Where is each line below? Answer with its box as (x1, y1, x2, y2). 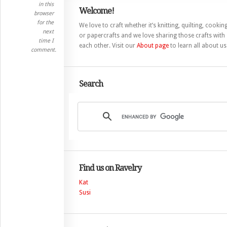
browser (34, 10, 54, 17)
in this (39, 1, 54, 8)
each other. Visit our (79, 42, 137, 49)
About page (137, 42, 169, 49)
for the (37, 19, 54, 26)
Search (79, 79, 103, 89)
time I (39, 37, 54, 44)
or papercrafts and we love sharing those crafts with (79, 32, 225, 39)
